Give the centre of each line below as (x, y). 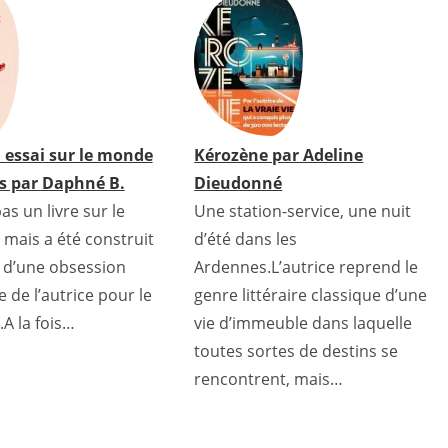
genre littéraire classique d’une (311, 295)
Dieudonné (238, 183)
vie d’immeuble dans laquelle (303, 323)
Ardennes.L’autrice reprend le (306, 267)
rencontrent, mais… (269, 379)
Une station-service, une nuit (303, 211)
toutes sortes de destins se (296, 351)
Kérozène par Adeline (279, 155)
